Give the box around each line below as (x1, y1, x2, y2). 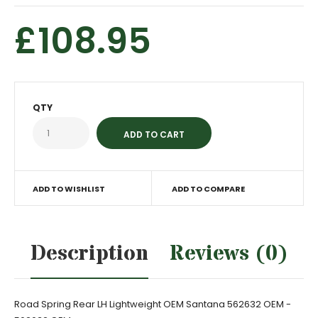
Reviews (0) (169, 239, 288, 268)
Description (30, 239, 148, 268)
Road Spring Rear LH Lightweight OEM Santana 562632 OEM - (14, 297, 291, 311)
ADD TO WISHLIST (33, 183, 105, 194)
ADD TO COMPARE (171, 183, 245, 194)
